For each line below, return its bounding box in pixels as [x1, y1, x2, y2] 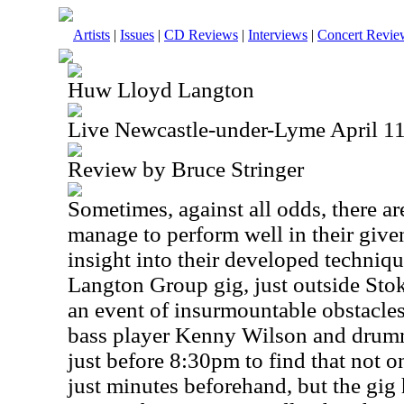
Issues [120, 27, 154, 42]
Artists [73, 27, 110, 42]
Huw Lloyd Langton [68, 78, 254, 102]
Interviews [248, 27, 308, 42]
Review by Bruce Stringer [68, 157, 304, 181]
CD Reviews [164, 27, 238, 42]
